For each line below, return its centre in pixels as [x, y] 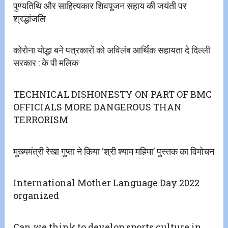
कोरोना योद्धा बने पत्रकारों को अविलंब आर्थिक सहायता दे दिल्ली [112, 50]
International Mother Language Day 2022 [107, 183]
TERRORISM [41, 120]
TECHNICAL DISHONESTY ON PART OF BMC [113, 94]
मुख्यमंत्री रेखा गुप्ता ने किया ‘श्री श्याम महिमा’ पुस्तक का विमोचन [114, 151]
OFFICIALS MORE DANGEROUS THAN [98, 107]
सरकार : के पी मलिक [46, 63]
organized [36, 196]
